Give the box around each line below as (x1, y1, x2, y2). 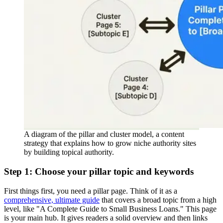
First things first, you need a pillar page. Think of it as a (4, 186, 177, 195)
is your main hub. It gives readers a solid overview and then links (4, 213, 208, 222)
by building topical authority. (24, 148, 114, 157)
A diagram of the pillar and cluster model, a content (24, 130, 184, 139)
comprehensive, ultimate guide (4, 195, 100, 204)
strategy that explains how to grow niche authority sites (24, 139, 196, 148)
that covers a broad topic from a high (100, 195, 217, 204)
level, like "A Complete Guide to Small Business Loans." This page (4, 204, 217, 213)
